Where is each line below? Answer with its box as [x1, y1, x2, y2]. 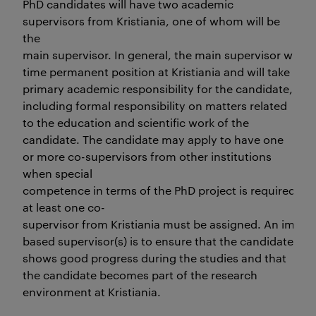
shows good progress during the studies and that [23, 250, 286, 265]
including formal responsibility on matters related [23, 98, 287, 113]
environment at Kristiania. [23, 284, 161, 299]
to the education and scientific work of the [23, 115, 249, 130]
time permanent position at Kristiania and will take [23, 64, 290, 79]
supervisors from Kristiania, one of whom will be [23, 13, 280, 28]
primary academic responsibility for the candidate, [23, 81, 293, 96]
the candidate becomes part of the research [23, 267, 257, 282]
